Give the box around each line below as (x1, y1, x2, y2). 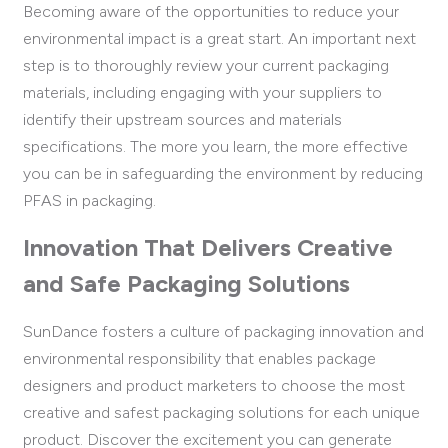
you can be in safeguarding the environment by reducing (23, 164, 423, 184)
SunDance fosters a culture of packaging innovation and (23, 322, 424, 342)
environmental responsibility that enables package (23, 349, 376, 369)
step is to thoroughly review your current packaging (23, 56, 389, 76)
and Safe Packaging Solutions (23, 269, 350, 299)
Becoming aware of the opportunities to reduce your (23, 2, 399, 22)
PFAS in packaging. (23, 191, 156, 211)
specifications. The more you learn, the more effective (23, 137, 408, 157)
